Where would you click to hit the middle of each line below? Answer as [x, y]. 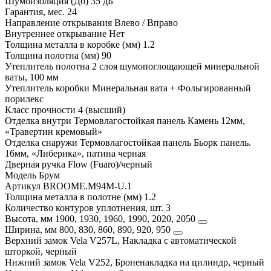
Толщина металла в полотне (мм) [73, 197]
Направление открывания [58, 22]
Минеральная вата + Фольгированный [171, 88]
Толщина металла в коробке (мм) [73, 44]
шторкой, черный [41, 251]
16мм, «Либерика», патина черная [75, 153]
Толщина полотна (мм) [52, 55]
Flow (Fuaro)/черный [110, 164]
